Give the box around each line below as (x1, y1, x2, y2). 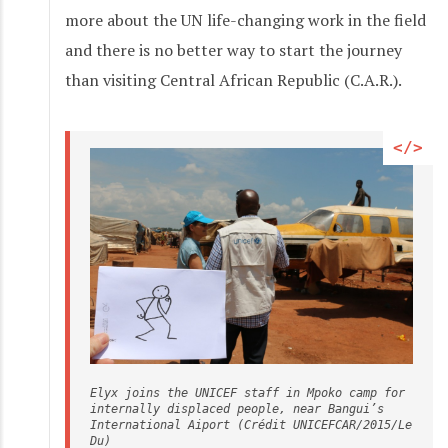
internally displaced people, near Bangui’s (90, 401, 384, 416)
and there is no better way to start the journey (65, 39, 402, 62)
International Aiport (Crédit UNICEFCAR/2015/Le (90, 417, 412, 432)
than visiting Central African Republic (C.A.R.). (65, 69, 402, 92)
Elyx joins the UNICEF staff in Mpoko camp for (90, 385, 405, 400)
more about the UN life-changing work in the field (65, 9, 426, 32)
